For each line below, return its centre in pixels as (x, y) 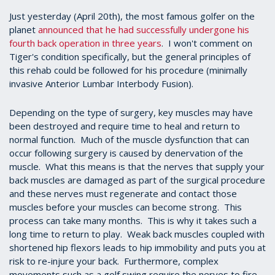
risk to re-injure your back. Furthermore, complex (114, 261)
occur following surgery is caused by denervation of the (126, 153)
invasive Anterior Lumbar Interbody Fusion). (101, 83)
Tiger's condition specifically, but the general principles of (130, 56)
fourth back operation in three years (85, 43)
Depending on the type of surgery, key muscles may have (131, 112)
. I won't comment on (207, 43)
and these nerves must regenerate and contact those (123, 193)
